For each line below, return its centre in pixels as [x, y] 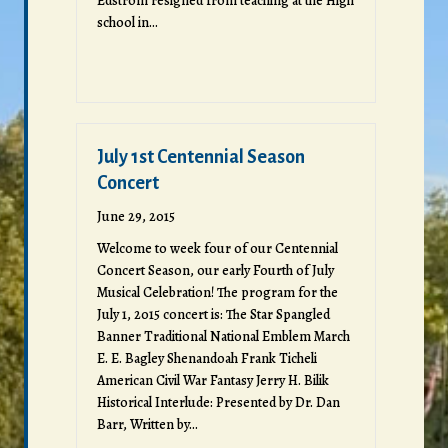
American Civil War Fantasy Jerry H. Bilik [213, 380]
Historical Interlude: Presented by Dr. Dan [218, 402]
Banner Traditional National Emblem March [223, 336]
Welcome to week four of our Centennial [217, 248]
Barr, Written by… [147, 424]
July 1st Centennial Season [201, 156]
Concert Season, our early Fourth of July [215, 270]
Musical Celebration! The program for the [217, 292]
